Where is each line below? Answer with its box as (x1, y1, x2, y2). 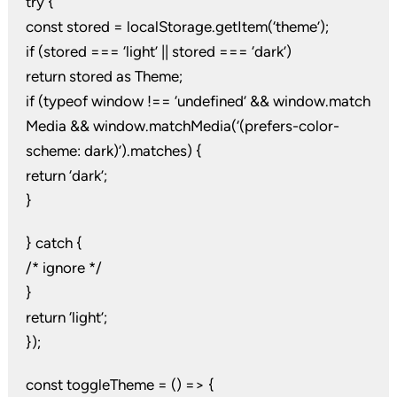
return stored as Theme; (25, 67, 183, 86)
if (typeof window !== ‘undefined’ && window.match (25, 92, 370, 111)
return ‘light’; (25, 308, 107, 327)
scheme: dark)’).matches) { (25, 142, 202, 160)
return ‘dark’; (25, 167, 107, 185)
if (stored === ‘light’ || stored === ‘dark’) (25, 43, 292, 61)
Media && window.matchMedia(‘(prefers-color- (25, 117, 339, 136)
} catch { (25, 234, 82, 253)
